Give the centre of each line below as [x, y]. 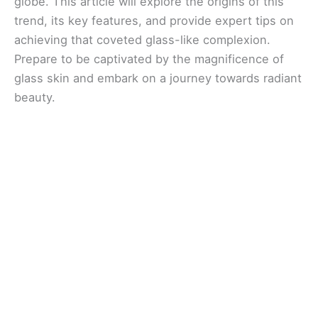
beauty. [35, 97]
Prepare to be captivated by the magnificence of [149, 59]
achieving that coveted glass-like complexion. [142, 39]
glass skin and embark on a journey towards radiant [158, 78]
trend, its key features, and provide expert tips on [154, 20]
